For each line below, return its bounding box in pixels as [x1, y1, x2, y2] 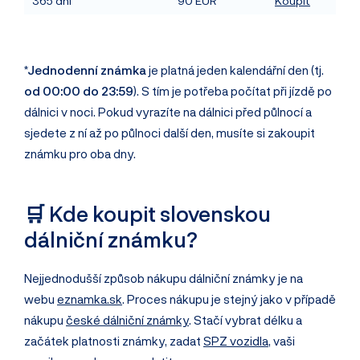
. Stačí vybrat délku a [189, 313, 302, 327]
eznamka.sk [57, 292, 122, 306]
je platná [146, 63, 194, 77]
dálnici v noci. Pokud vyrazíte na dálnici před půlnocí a [24, 104, 312, 119]
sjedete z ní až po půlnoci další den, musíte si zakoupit [24, 125, 315, 140]
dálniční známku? [24, 226, 198, 252]
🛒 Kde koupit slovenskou [24, 200, 271, 226]
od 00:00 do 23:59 [24, 84, 133, 98]
